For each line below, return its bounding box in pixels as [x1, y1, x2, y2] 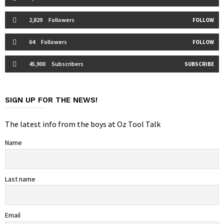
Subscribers [51, 60, 83, 68]
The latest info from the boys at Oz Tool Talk [5, 119, 160, 129]
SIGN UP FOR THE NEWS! [5, 95, 97, 105]
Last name [5, 174, 35, 183]
